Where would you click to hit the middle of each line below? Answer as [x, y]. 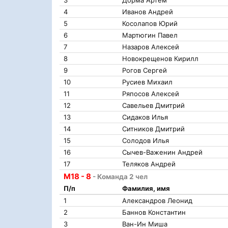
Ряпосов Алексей [151, 94]
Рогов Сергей [145, 70]
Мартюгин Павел [150, 35]
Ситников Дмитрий [153, 129]
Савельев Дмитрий [153, 105]
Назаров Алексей [151, 47]
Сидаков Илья [145, 117]
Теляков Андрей [149, 164]
